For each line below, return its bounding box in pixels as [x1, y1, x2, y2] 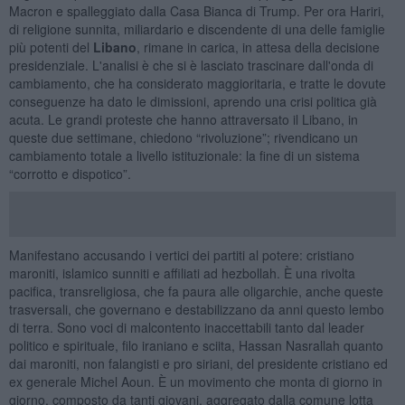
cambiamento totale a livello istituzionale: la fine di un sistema [8, 146, 360, 165]
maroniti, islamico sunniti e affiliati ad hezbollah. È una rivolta [8, 263, 355, 282]
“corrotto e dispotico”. [8, 164, 135, 183]
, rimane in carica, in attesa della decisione [136, 37, 380, 56]
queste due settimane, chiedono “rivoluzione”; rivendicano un [8, 127, 358, 146]
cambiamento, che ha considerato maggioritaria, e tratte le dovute [8, 73, 386, 92]
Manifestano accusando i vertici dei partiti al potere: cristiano [8, 245, 354, 264]
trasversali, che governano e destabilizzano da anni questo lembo [8, 299, 384, 318]
